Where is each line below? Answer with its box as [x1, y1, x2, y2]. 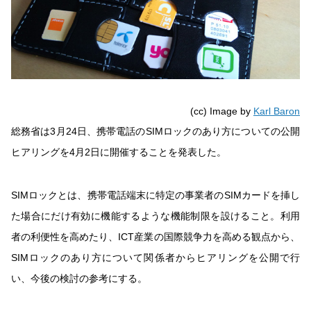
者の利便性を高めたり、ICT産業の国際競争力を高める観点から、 [11, 231, 300, 243]
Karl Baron [253, 106, 300, 117]
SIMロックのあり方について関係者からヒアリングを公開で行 [11, 252, 300, 264]
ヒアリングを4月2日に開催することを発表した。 [11, 146, 226, 158]
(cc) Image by [190, 106, 253, 117]
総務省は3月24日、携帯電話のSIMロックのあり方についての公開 [11, 126, 300, 137]
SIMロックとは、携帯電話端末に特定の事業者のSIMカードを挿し [11, 190, 300, 201]
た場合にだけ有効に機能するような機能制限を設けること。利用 [11, 210, 300, 222]
